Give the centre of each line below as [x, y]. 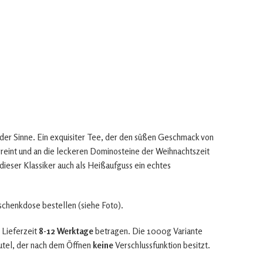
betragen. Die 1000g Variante [148, 231]
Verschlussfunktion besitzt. [163, 245]
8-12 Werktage [66, 231]
